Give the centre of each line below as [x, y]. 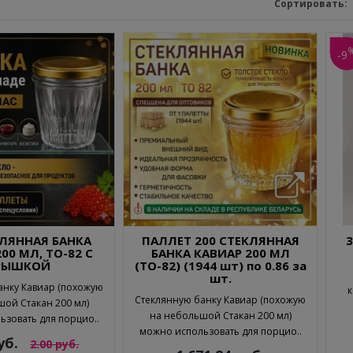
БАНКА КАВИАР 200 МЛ [220, 253]
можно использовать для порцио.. [220, 331]
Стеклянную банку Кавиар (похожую [221, 299]
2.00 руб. [55, 344]
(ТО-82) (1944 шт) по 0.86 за [220, 265]
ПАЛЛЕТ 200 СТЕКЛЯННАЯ [220, 240]
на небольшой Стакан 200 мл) [220, 315]
